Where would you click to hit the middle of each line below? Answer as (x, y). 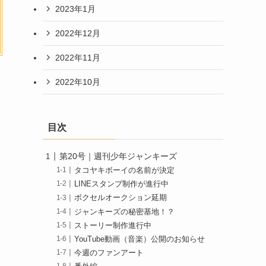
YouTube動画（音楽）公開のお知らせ (140, 239)
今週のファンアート (109, 253)
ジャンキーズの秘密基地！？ (125, 212)
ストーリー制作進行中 (113, 225)
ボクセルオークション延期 (121, 198)
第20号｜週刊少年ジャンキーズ (118, 156)
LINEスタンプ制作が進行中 (122, 184)
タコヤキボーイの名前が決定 (125, 171)
